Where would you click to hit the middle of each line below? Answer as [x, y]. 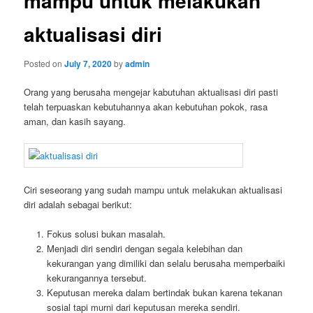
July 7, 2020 [88, 63]
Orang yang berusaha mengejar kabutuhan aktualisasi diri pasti [151, 92]
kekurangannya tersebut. [96, 278]
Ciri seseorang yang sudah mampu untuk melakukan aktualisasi [153, 190]
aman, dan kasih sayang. [75, 121]
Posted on [44, 63]
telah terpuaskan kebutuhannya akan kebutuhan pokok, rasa [146, 106]
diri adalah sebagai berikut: [78, 205]
